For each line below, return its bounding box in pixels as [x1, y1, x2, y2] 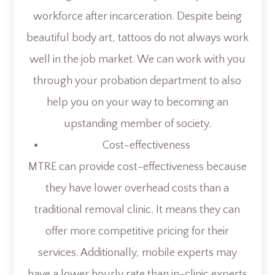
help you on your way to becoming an [46, 96, 228, 109]
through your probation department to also [33, 74, 242, 87]
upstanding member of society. [63, 117, 211, 130]
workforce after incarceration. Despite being [33, 10, 242, 23]
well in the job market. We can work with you [29, 53, 246, 66]
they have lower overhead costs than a [45, 182, 230, 195]
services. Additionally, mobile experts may [37, 246, 237, 259]
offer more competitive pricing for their [45, 225, 230, 238]
